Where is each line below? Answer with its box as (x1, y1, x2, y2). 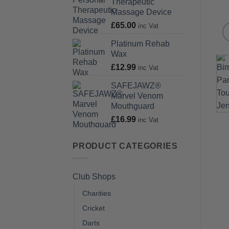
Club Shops (73, 172, 116, 181)
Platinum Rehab (111, 39, 170, 48)
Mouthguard (111, 101, 154, 110)
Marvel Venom (111, 91, 163, 100)
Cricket (82, 204, 105, 213)
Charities (82, 189, 111, 198)
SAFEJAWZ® (111, 81, 161, 90)
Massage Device (111, 7, 172, 16)
